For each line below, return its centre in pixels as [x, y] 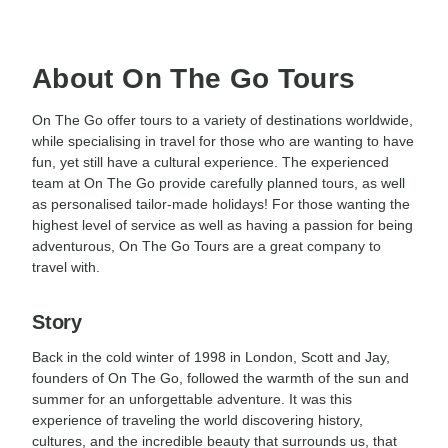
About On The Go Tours [194, 78]
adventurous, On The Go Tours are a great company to [206, 245]
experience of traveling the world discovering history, [197, 419]
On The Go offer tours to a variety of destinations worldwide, [222, 119]
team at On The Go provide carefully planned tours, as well [218, 182]
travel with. [66, 266]
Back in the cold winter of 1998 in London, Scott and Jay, [211, 356]
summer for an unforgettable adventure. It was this [192, 398]
